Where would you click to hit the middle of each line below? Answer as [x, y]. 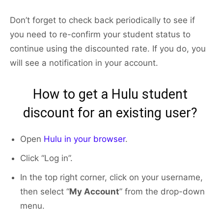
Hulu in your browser [84, 139]
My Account [94, 192]
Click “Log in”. [46, 158]
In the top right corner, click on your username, [111, 178]
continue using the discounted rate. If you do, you [108, 49]
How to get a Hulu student [110, 95]
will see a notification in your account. [84, 63]
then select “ [45, 192]
